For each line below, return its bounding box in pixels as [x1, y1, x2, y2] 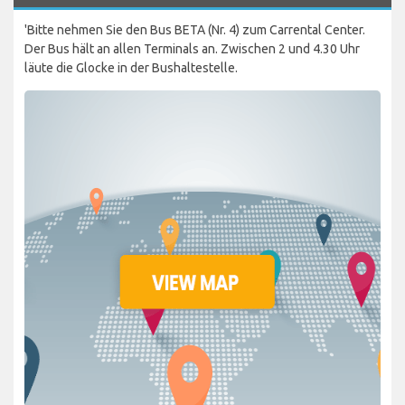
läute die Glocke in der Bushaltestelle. [24, 60, 238, 75]
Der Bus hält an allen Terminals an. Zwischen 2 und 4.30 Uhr [24, 41, 360, 56]
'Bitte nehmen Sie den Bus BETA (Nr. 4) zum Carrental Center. [24, 22, 365, 37]
